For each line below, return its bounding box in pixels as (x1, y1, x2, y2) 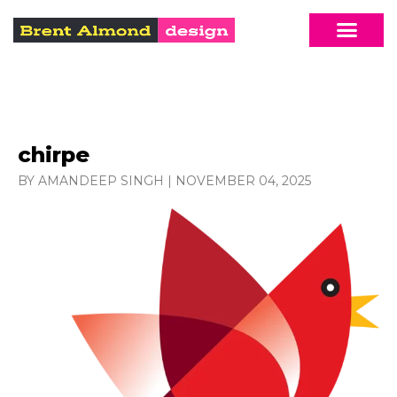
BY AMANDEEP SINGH (18, 172, 164, 189)
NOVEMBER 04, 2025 (175, 172, 311, 189)
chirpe (18, 141, 90, 167)
